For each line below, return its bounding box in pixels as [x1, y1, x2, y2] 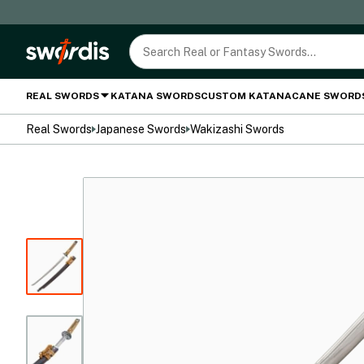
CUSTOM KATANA [201, 90, 292, 102]
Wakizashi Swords [190, 123, 284, 136]
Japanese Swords [96, 123, 186, 136]
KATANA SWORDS [110, 90, 201, 102]
